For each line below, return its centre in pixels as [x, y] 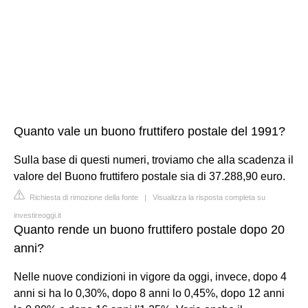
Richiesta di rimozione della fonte [83, 197]
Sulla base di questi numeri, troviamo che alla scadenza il [154, 159]
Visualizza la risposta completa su [209, 197]
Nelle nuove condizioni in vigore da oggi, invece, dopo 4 [150, 276]
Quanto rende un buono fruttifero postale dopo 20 [149, 229]
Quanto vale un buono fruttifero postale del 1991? [150, 131]
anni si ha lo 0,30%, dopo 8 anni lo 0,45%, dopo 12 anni [149, 293]
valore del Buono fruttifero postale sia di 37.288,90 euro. [150, 176]
